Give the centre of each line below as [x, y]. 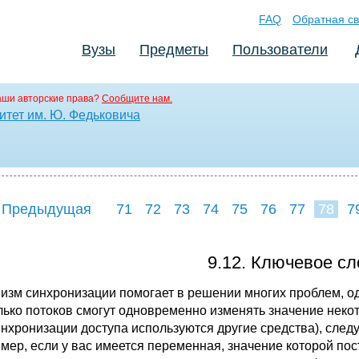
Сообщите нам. [137, 99]
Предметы [174, 50]
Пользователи [280, 50]
